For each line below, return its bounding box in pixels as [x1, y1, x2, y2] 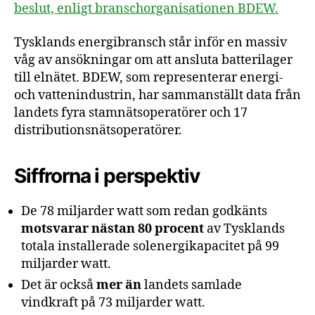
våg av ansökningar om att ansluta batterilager [14, 51, 292, 68]
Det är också [21, 276, 96, 293]
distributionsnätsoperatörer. [14, 122, 182, 139]
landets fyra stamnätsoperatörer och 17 [14, 104, 247, 121]
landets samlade [141, 276, 242, 293]
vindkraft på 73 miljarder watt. [21, 294, 205, 311]
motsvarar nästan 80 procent [21, 220, 204, 237]
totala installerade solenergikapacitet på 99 [21, 238, 279, 255]
